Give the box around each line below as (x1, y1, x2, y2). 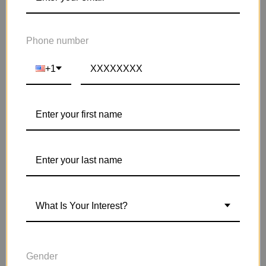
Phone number (26, 35, 88, 46)
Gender (26, 251, 58, 261)
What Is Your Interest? (36, 200, 128, 211)
